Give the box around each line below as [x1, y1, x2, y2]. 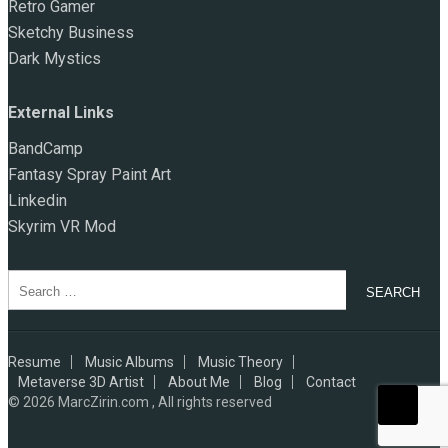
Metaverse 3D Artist [18, 374, 144, 390]
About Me [168, 374, 230, 390]
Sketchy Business [8, 23, 134, 42]
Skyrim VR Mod [8, 217, 116, 236]
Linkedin [8, 191, 67, 210]
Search [7, 271, 54, 287]
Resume [8, 354, 61, 370]
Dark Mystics [8, 49, 101, 68]
